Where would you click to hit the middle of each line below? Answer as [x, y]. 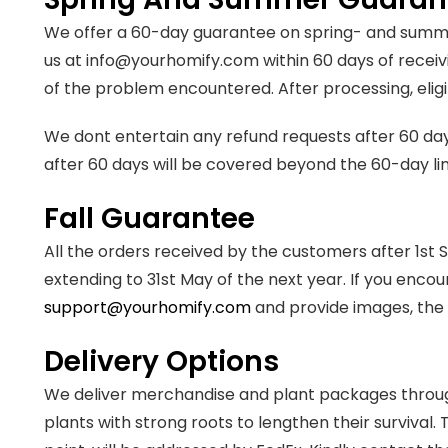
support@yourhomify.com [147, 307]
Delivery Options [161, 361]
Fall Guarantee [153, 218]
